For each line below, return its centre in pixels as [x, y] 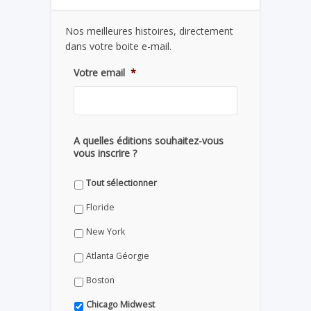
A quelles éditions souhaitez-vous [149, 141]
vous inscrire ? [105, 153]
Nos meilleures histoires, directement [149, 31]
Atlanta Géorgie [118, 255]
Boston [100, 280]
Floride [100, 207]
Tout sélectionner [121, 183]
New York [106, 231]
